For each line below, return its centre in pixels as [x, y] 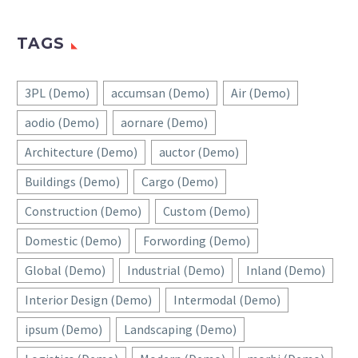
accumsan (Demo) [160, 93]
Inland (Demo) [286, 270]
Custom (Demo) [207, 211]
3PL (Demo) [57, 93]
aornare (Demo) [164, 123]
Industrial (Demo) [176, 270]
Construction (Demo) [83, 211]
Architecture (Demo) [81, 152]
